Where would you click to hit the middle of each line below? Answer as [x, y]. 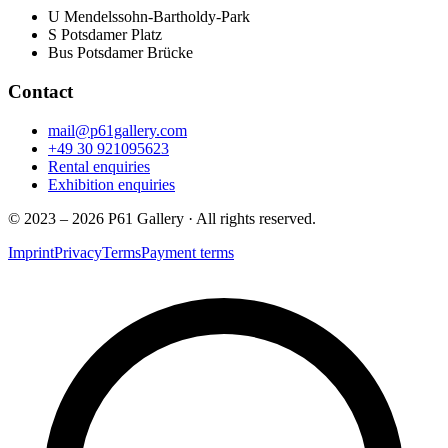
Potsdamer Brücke [133, 53]
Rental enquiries [99, 166]
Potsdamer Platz [109, 35]
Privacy [78, 252]
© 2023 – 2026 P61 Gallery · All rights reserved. [162, 218]
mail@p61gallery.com [117, 130]
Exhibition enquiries [111, 184]
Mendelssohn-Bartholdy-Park [155, 17]
